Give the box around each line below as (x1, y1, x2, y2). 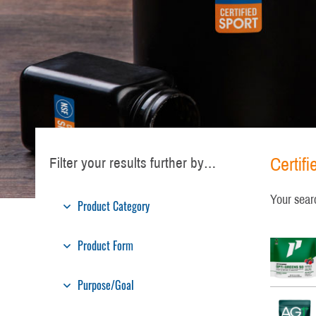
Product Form (78, 236, 133, 254)
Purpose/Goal (78, 276, 134, 293)
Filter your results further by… (49, 154, 216, 171)
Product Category (78, 197, 150, 214)
